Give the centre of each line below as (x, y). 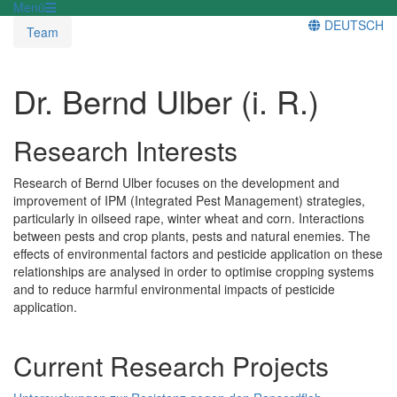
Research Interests (125, 150)
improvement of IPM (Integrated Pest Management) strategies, (189, 200)
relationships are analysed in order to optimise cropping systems (194, 271)
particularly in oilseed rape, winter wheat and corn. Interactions (189, 218)
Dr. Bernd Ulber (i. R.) (166, 100)
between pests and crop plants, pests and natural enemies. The (192, 235)
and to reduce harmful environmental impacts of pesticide (174, 288)
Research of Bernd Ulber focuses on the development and (176, 182)
